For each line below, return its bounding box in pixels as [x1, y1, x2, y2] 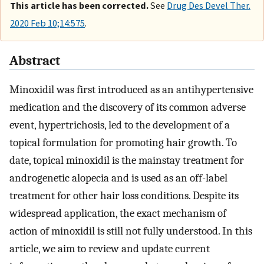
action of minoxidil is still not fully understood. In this [9, 225, 252, 238]
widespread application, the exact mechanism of [9, 207, 226, 220]
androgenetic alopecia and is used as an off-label [9, 171, 227, 185]
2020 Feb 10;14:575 [10, 16, 85, 29]
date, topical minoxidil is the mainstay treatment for [9, 154, 244, 167]
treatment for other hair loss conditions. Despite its [9, 189, 239, 203]
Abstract [9, 53, 60, 69]
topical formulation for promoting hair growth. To [9, 136, 237, 150]
